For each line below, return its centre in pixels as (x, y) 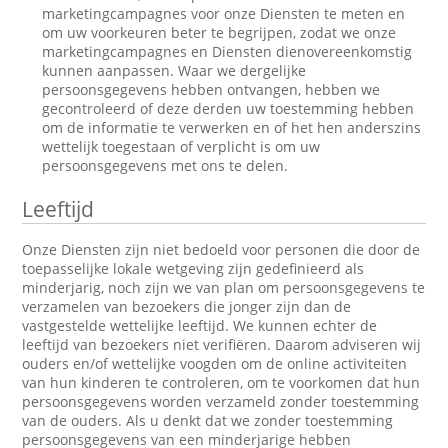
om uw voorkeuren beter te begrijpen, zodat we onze (219, 32)
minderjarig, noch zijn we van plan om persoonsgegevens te (224, 287)
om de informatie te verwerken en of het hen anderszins (232, 127)
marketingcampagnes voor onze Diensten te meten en (224, 13)
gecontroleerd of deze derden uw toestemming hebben (228, 108)
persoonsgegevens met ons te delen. (165, 165)
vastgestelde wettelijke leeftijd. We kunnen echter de (200, 325)
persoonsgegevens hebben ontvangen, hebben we (211, 89)
